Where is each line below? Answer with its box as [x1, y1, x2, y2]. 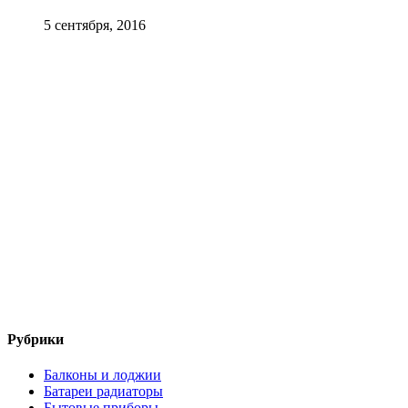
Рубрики [7, 331, 64, 347]
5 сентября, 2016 [44, 17, 146, 34]
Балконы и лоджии [44, 367, 161, 383]
